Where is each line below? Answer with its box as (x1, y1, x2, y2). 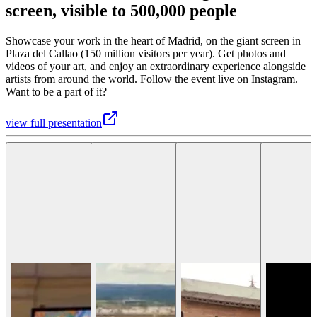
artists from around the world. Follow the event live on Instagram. (6, 72, 298, 85)
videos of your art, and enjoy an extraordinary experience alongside (6, 59, 306, 72)
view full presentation (6, 116, 102, 129)
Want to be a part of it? (6, 85, 107, 98)
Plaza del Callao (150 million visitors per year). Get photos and (6, 47, 286, 59)
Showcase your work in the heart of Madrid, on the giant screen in (6, 34, 301, 47)
